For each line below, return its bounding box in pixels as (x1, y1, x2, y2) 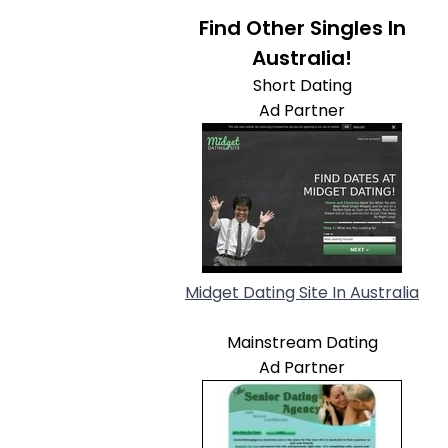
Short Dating (252, 74, 352, 97)
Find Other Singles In (198, 14, 406, 42)
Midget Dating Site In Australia (185, 281, 419, 304)
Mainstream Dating (226, 331, 378, 354)
